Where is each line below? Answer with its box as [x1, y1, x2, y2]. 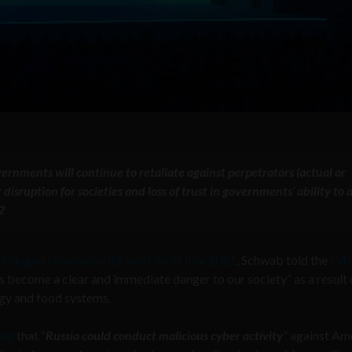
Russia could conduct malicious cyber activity [46, 327, 283, 343]
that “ [14, 327, 46, 343]
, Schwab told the [236, 251, 330, 267]
